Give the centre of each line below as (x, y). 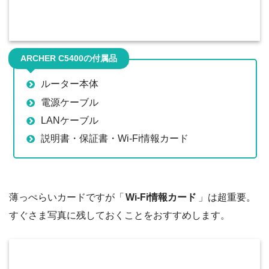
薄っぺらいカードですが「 (67, 197)
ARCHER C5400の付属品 (69, 59)
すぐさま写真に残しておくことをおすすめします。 (119, 215)
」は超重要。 (227, 197)
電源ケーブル (70, 102)
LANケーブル (70, 120)
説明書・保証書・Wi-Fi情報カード (115, 139)
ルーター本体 (70, 84)
